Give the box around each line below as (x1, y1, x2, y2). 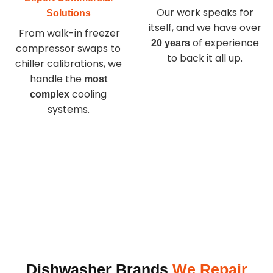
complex (30, 89, 69, 100)
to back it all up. (167, 51, 243, 65)
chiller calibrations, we (15, 57, 122, 71)
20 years (151, 37, 190, 48)
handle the (29, 72, 82, 87)
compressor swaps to (16, 41, 121, 56)
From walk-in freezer (16, 26, 120, 41)
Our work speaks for (156, 5, 253, 19)
